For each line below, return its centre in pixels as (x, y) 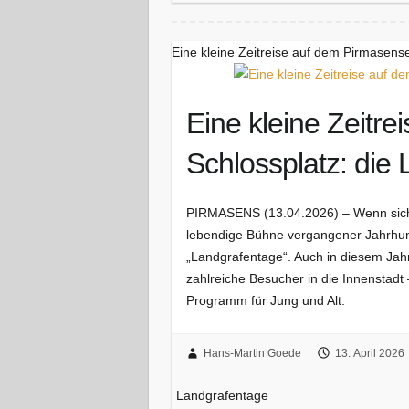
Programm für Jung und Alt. (266, 300)
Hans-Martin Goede (252, 354)
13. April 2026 (369, 354)
